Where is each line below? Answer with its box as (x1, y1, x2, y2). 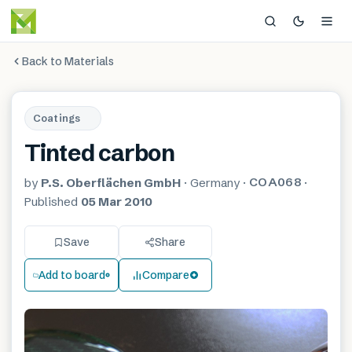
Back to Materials (22, 53, 114, 68)
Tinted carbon (24, 139, 174, 167)
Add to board (38, 267, 105, 282)
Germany (190, 175, 240, 190)
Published (24, 194, 81, 209)
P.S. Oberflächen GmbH (41, 175, 181, 190)
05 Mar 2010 (81, 194, 152, 209)
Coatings (33, 112, 81, 124)
